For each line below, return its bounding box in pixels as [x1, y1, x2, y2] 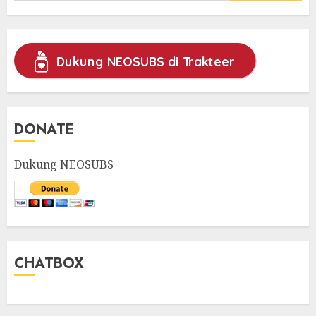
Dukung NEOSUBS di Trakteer [56, 53, 235, 70]
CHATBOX [14, 253, 84, 274]
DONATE [14, 119, 74, 140]
